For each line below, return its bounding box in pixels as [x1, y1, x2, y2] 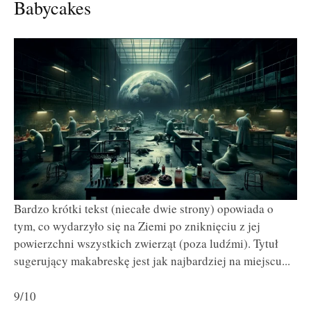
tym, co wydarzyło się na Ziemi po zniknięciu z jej [14, 218, 260, 235]
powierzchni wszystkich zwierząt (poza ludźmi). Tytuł [14, 235, 278, 252]
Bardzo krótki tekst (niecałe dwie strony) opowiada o [14, 201, 274, 217]
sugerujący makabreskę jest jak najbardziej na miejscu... [14, 253, 290, 269]
